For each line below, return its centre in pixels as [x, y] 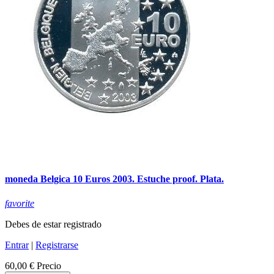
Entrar [17, 245]
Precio [49, 265]
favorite [20, 203]
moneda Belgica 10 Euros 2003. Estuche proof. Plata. [114, 179]
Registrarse [57, 245]
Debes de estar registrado [53, 224]
